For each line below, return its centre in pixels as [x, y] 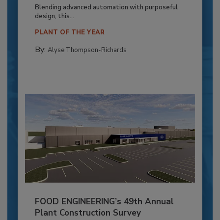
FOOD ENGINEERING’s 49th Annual [104, 202]
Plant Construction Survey [88, 213]
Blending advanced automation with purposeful [106, 8]
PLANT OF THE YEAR [69, 33]
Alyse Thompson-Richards [87, 50]
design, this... [54, 16]
